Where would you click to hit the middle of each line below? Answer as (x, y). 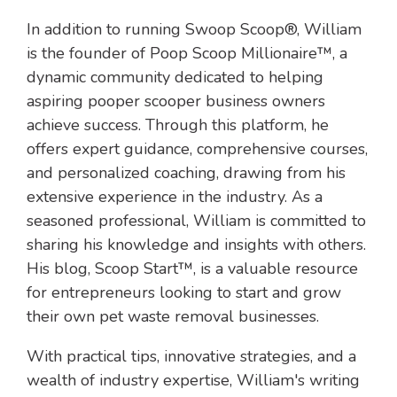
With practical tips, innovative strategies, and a (191, 357)
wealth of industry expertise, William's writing (193, 381)
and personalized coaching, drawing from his (186, 173)
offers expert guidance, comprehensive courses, (197, 149)
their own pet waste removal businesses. (173, 317)
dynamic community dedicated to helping (175, 78)
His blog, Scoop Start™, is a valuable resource (192, 269)
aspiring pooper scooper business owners (176, 101)
